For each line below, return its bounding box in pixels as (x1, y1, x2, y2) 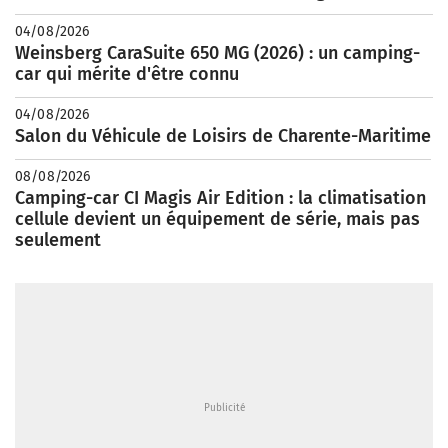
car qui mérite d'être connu (15, 62, 239, 85)
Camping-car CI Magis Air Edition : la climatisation (15, 186, 426, 209)
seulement (15, 228, 101, 251)
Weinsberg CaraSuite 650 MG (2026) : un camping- (15, 41, 420, 64)
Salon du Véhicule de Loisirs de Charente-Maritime (15, 124, 431, 147)
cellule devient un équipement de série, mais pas (15, 207, 420, 230)
